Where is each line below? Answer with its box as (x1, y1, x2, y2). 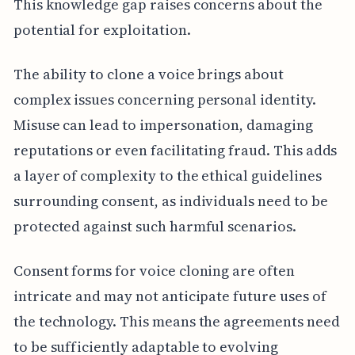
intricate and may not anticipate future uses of (13, 285, 326, 306)
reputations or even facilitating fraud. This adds (13, 139, 338, 160)
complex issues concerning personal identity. (13, 89, 316, 109)
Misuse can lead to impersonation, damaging (13, 114, 313, 135)
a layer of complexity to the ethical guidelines (13, 165, 322, 185)
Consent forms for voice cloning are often (13, 260, 295, 281)
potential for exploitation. (13, 19, 191, 40)
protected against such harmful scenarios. (13, 216, 296, 236)
